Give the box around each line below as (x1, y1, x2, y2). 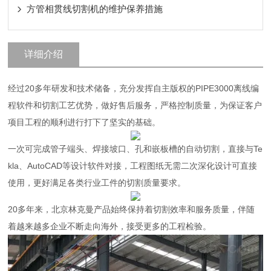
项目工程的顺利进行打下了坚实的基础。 (8, 117, 161, 127)
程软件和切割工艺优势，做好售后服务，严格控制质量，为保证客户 (8, 100, 263, 110)
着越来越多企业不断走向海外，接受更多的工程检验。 (8, 221, 212, 231)
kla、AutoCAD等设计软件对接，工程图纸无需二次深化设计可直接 (8, 161, 258, 171)
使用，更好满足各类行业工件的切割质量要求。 (8, 178, 186, 188)
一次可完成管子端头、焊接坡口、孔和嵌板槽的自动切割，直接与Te (8, 144, 263, 154)
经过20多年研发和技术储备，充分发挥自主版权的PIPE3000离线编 (8, 83, 260, 93)
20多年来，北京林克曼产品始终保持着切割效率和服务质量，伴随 (8, 204, 255, 214)
